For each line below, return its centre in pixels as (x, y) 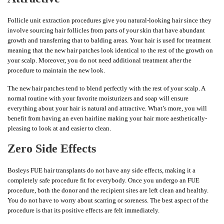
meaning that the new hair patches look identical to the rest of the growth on (110, 50)
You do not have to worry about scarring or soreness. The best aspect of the (108, 200)
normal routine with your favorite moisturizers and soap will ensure (98, 98)
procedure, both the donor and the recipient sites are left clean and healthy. (108, 190)
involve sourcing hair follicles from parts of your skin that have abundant (106, 30)
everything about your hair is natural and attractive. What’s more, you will (107, 108)
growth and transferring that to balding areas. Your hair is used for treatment (109, 40)
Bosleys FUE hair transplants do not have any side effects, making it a (101, 170)
